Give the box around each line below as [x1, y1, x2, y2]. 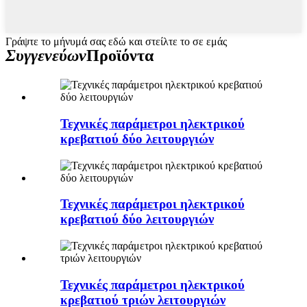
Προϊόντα [86, 47, 153, 65]
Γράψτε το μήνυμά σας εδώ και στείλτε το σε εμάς [5, 36, 227, 48]
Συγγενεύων [5, 47, 86, 65]
